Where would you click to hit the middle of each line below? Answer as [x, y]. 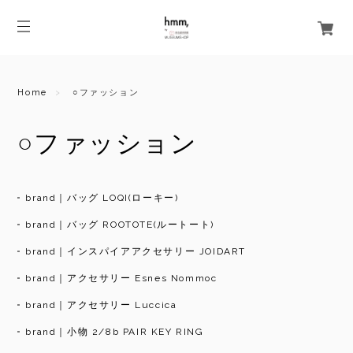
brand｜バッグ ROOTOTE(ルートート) [120, 224]
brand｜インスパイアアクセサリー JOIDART [136, 251]
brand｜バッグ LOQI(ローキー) [102, 197]
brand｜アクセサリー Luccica [101, 305]
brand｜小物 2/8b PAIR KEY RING [115, 331]
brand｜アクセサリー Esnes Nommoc [121, 278]
